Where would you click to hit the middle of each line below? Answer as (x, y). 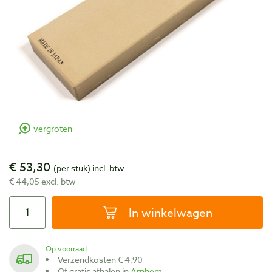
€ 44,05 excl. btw (42, 181)
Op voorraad (69, 249)
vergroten (53, 128)
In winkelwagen (170, 212)
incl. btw (107, 168)
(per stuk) (72, 168)
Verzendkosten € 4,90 (103, 260)
